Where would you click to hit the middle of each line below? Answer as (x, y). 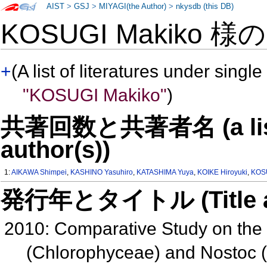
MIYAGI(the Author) (133, 7)
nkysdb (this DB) (205, 7)
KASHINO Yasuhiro (102, 173)
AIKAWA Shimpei (39, 173)
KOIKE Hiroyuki (223, 173)
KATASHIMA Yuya (165, 173)
